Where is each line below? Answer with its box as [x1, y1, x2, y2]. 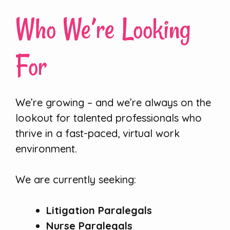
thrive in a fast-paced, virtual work [15, 127, 180, 140]
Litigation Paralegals [46, 204, 152, 217]
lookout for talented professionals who [15, 111, 202, 125]
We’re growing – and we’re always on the [15, 96, 211, 109]
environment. [15, 142, 77, 156]
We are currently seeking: [15, 173, 136, 186]
